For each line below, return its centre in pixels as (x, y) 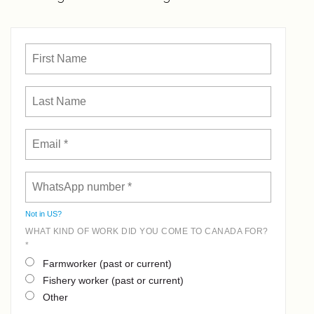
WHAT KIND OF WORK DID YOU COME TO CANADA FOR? (147, 231)
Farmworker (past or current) (107, 263)
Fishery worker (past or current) (113, 280)
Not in (36, 213)
